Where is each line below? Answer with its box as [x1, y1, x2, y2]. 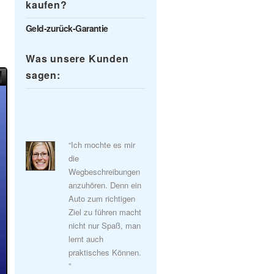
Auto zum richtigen [68, 193, 135, 204]
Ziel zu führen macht [68, 206, 141, 218]
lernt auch [68, 233, 103, 245]
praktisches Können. [68, 246, 141, 258]
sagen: [26, 68, 61, 82]
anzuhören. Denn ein [68, 179, 141, 191]
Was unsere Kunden [26, 51, 129, 65]
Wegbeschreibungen [68, 166, 140, 177]
